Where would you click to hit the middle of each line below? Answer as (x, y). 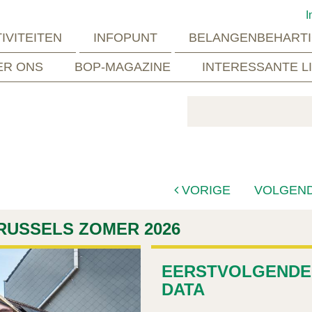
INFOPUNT (125, 37)
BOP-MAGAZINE (122, 67)
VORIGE (205, 190)
